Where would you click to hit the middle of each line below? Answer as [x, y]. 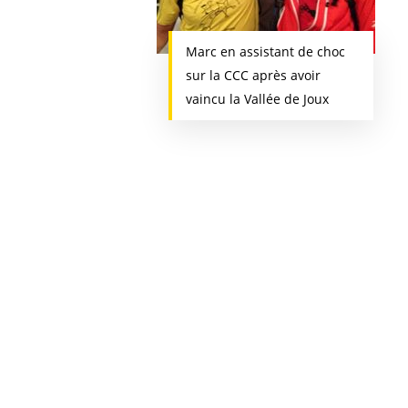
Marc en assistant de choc [265, 51]
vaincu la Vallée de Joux [257, 99]
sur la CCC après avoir [253, 75]
